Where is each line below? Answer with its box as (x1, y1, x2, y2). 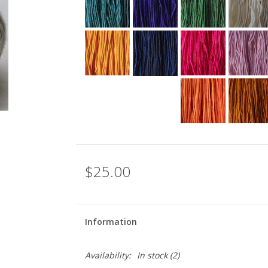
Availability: (84, 249, 131, 261)
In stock (136, 249, 167, 261)
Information (84, 216, 137, 227)
